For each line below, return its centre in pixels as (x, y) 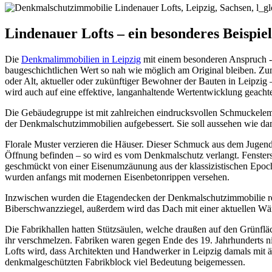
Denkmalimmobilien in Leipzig (81, 59)
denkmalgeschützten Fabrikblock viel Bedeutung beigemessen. (125, 262)
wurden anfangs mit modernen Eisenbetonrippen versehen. (117, 177)
